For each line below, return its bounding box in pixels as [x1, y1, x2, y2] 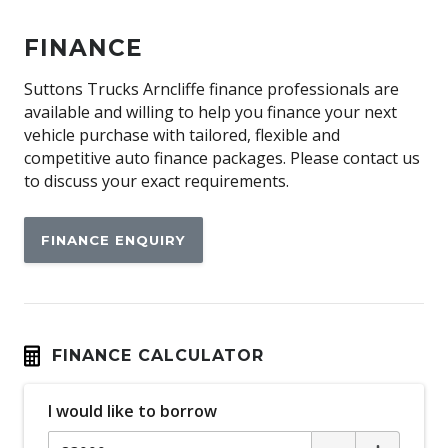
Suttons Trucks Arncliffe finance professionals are [24, 77, 399, 100]
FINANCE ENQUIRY [41, 231, 186, 248]
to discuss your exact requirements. [24, 169, 289, 192]
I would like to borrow [48, 399, 217, 422]
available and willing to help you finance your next [24, 100, 397, 123]
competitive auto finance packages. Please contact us [24, 146, 420, 169]
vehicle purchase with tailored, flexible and [24, 123, 340, 146]
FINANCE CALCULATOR [52, 346, 264, 366]
